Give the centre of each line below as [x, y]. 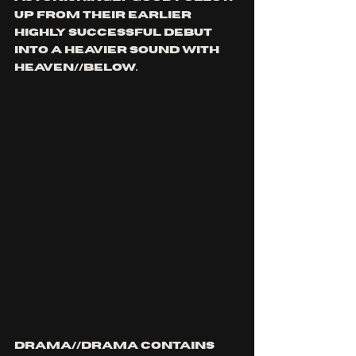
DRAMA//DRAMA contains [116, 346]
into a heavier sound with [118, 50]
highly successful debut [114, 33]
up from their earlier [104, 15]
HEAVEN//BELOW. [77, 68]
